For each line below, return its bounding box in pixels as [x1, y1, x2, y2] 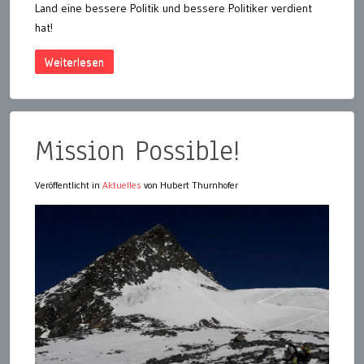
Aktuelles [102, 178, 141, 191]
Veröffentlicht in [35, 178, 102, 191]
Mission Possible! [35, 131, 240, 170]
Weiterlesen [45, 54, 104, 69]
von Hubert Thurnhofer [141, 178, 238, 191]
